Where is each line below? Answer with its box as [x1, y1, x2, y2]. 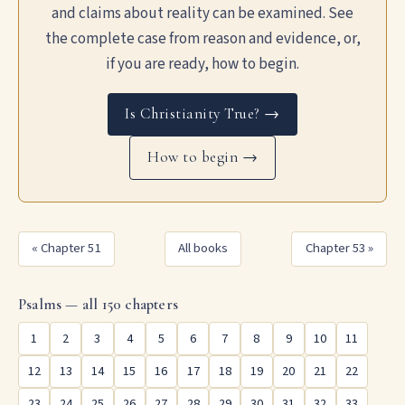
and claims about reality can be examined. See [52, 3, 353, 25]
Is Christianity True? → [125, 104, 280, 124]
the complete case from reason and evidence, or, [44, 28, 361, 51]
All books [178, 239, 228, 259]
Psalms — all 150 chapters [18, 294, 178, 314]
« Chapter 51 [32, 239, 101, 259]
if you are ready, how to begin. [106, 53, 299, 76]
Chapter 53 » [305, 239, 373, 259]
